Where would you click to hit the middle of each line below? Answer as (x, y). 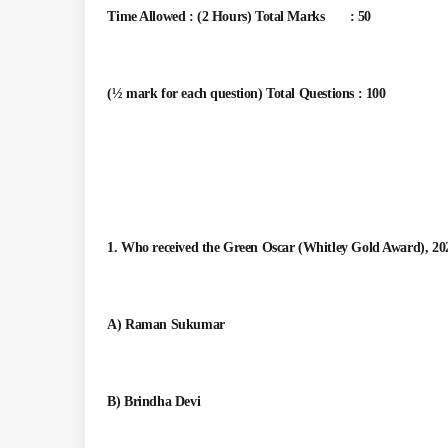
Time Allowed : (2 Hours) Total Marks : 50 (239, 17)
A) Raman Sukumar (166, 325)
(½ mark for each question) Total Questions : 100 (246, 94)
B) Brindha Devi (154, 402)
